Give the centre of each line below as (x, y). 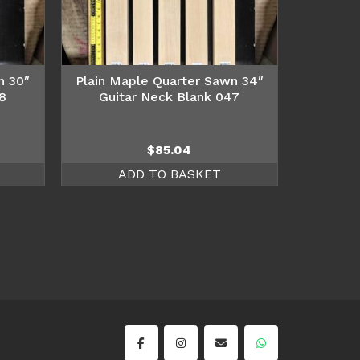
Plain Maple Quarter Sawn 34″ (169, 80)
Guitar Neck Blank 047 (170, 96)
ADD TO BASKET (169, 174)
